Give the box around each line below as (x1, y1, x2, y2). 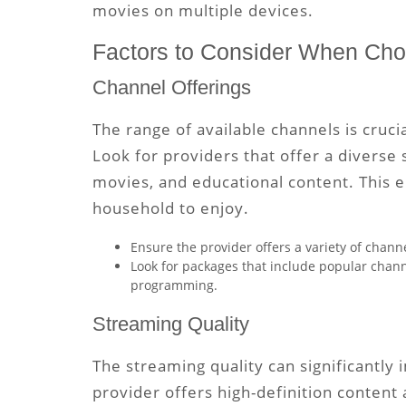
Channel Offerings (92, 76, 251, 99)
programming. (130, 276, 217, 295)
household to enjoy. (92, 197, 249, 218)
